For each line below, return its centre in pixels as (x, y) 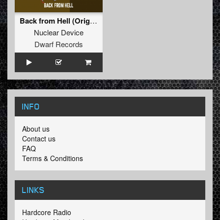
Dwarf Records (59, 44)
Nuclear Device (59, 32)
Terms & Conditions (53, 158)
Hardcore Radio (47, 212)
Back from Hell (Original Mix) (94, 21)
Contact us (39, 139)
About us (36, 129)
